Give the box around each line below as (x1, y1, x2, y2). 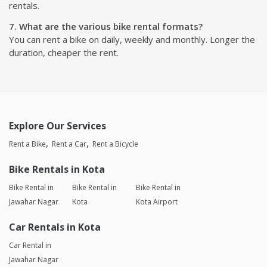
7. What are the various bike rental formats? (9, 20, 203, 32)
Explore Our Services (9, 119, 106, 132)
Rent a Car (52, 138, 86, 149)
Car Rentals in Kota (9, 220, 101, 234)
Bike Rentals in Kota (9, 162, 105, 176)
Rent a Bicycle (92, 138, 138, 149)
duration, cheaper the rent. (9, 46, 119, 58)
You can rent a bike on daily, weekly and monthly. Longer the (9, 33, 255, 45)
